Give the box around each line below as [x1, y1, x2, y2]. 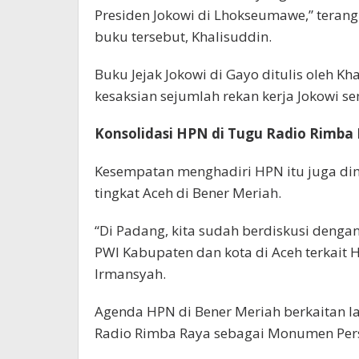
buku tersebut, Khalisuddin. [95, 27, 272, 46]
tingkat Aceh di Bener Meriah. [95, 184, 281, 203]
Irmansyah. [95, 264, 166, 284]
